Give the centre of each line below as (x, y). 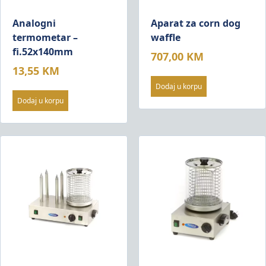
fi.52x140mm (43, 52)
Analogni (34, 23)
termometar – (45, 38)
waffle (165, 38)
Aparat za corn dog (195, 23)
